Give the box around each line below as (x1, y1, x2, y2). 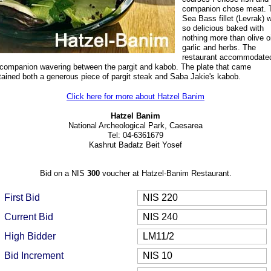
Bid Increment (4, 250, 64, 261)
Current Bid (4, 212, 53, 222)
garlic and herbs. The (182, 43, 256, 52)
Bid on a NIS (39, 169, 87, 178)
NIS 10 (143, 250, 172, 261)
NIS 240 (143, 212, 180, 222)
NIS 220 (143, 192, 180, 203)
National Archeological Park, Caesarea (68, 121, 203, 130)
